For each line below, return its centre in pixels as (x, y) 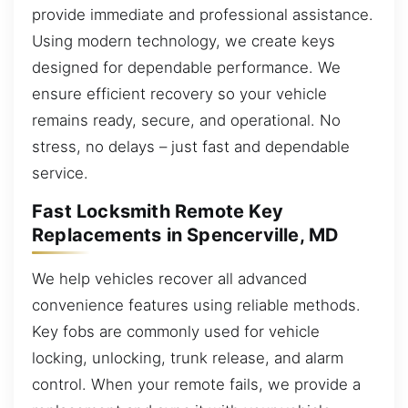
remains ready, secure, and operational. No (186, 120)
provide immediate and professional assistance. (203, 14)
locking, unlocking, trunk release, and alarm (188, 357)
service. (60, 173)
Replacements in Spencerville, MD (186, 235)
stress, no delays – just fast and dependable (191, 146)
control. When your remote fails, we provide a (196, 384)
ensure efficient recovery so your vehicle (179, 93)
